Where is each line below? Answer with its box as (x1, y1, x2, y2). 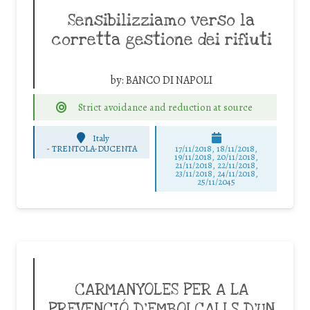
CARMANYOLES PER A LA (74, 280, 248, 301)
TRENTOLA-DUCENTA (52, 143, 138, 155)
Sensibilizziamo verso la (68, 10, 255, 31)
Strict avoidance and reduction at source (77, 100, 253, 114)
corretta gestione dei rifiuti (51, 29, 272, 51)
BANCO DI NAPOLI (126, 72, 212, 88)
